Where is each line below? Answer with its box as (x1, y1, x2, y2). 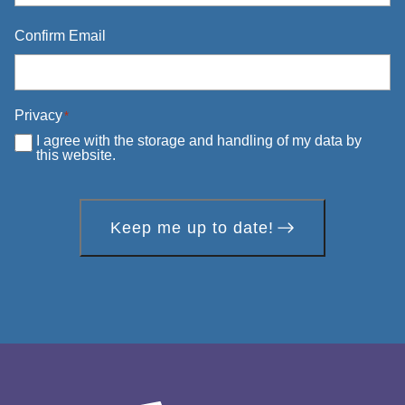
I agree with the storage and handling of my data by (36, 133, 362, 148)
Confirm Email (14, 28, 106, 43)
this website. (36, 147, 116, 163)
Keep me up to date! (110, 219, 274, 237)
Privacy (14, 108, 62, 123)
